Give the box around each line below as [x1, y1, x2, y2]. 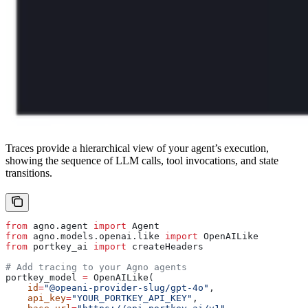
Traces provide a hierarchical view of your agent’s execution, [5, 142, 269, 154]
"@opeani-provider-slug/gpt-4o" [44, 282, 209, 293]
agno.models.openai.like [27, 230, 165, 241]
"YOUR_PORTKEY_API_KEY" [71, 292, 192, 303]
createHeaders [126, 241, 203, 252]
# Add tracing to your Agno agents [5, 261, 187, 272]
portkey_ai [27, 241, 93, 252]
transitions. [5, 166, 52, 179]
